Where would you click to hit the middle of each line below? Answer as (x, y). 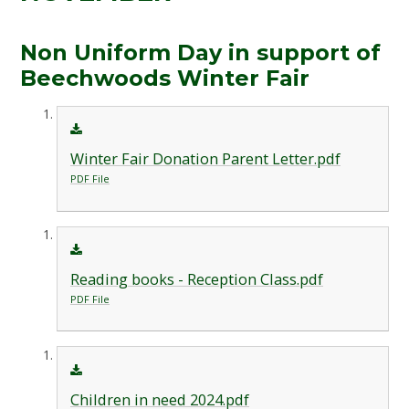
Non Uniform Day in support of (201, 52)
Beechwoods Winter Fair (165, 78)
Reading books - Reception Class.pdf (196, 280)
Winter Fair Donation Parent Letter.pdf (205, 159)
